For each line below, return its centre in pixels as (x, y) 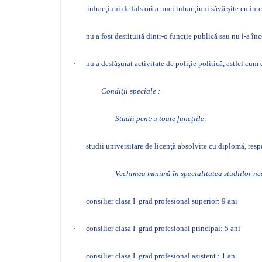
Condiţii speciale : (131, 91)
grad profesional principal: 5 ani (189, 228)
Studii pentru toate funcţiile (160, 118)
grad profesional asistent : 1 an (187, 256)
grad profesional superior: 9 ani (188, 201)
